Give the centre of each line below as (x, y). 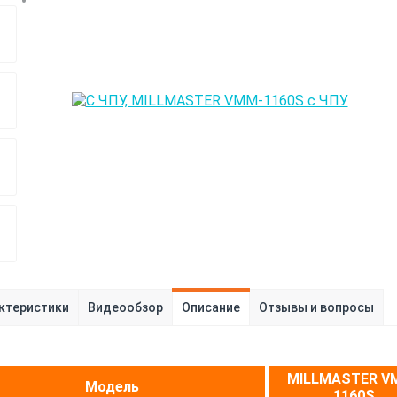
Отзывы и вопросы (316, 307)
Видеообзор (125, 307)
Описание (211, 307)
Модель (112, 387)
